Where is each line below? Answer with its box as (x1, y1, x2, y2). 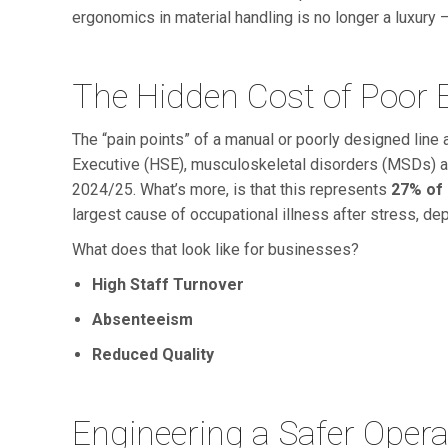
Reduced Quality (92, 344, 214, 364)
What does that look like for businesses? (72, 239, 359, 259)
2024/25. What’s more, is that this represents (72, 179, 391, 199)
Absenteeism (92, 309, 193, 329)
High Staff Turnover (92, 274, 244, 294)
